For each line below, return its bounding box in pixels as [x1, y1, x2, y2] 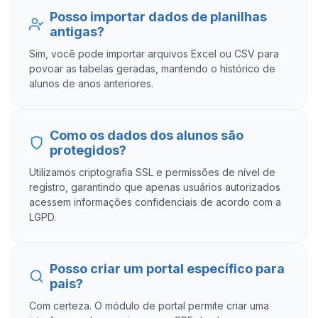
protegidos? [50, 143, 126, 158]
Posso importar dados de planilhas [49, 9, 267, 24]
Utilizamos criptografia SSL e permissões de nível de [29, 166, 275, 178]
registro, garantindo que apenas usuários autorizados [29, 181, 280, 193]
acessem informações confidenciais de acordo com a [29, 196, 281, 208]
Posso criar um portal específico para [50, 261, 285, 276]
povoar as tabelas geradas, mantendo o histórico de [29, 62, 275, 75]
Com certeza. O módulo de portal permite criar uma [29, 300, 269, 312]
